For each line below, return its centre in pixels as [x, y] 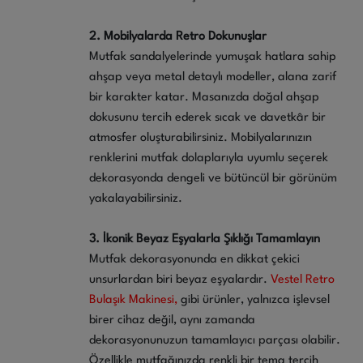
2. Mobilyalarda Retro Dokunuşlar [178, 36]
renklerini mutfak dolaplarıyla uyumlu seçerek [209, 158]
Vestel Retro [303, 280]
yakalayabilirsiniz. [136, 199]
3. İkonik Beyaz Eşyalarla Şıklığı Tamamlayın [205, 239]
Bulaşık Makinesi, [135, 300]
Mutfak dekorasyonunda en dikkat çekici [194, 259]
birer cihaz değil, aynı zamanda [172, 320]
